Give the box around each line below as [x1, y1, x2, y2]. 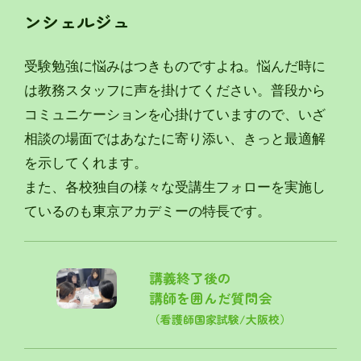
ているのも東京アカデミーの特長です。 [23, 203, 271, 220]
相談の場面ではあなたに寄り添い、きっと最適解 [23, 131, 326, 147]
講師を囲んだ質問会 [149, 288, 273, 309]
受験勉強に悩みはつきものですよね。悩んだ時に [23, 58, 326, 75]
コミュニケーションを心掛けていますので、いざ [23, 106, 326, 123]
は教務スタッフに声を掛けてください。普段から [23, 82, 326, 99]
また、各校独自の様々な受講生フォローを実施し [23, 179, 326, 196]
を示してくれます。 [23, 155, 147, 172]
